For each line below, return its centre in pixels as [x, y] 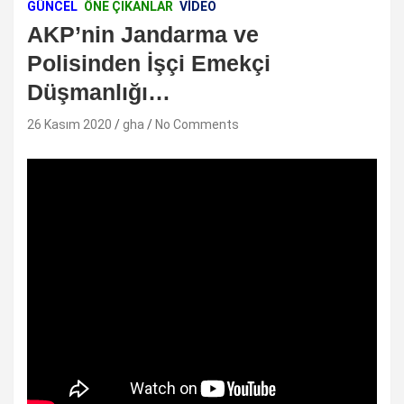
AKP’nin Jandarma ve [143, 34]
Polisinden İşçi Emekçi [149, 63]
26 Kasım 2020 [69, 124]
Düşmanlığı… [99, 92]
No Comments [197, 124]
